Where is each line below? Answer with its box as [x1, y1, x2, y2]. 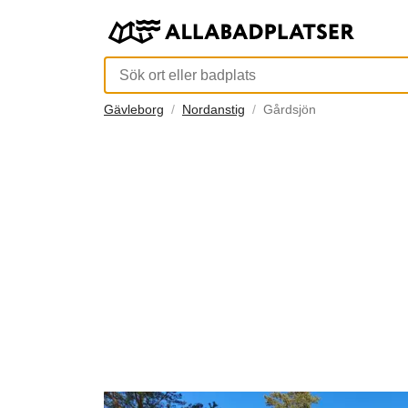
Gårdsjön [263, 102, 316, 117]
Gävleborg [104, 102, 164, 117]
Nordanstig [182, 102, 245, 117]
